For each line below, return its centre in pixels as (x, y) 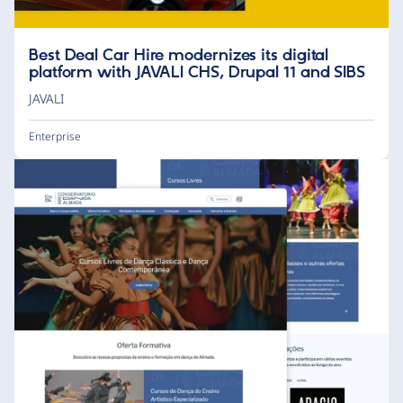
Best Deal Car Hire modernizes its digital (179, 55)
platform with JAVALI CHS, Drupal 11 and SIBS (197, 72)
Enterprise (55, 136)
